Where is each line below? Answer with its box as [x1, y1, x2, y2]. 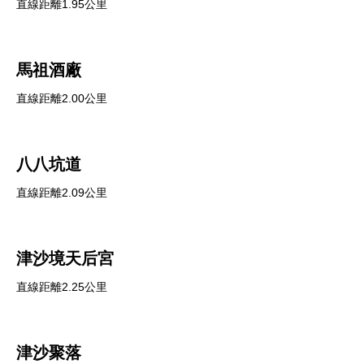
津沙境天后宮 [16, 249, 114, 267]
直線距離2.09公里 [16, 186, 107, 199]
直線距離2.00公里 [16, 92, 107, 105]
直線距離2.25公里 [16, 280, 107, 293]
